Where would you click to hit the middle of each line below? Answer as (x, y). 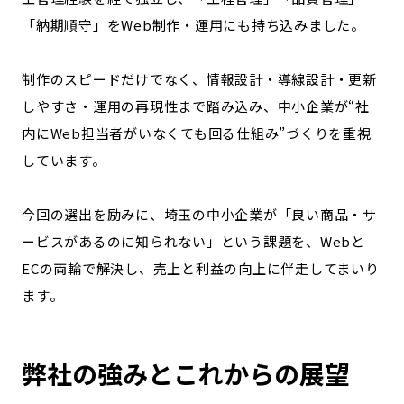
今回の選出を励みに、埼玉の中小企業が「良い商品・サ (199, 214)
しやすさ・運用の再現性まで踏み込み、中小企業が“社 (196, 106)
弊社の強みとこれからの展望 (186, 373)
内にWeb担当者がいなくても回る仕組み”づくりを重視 (197, 133)
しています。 (64, 160)
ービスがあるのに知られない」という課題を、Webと (193, 241)
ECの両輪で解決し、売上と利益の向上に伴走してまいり (201, 268)
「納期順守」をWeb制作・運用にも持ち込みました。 (193, 25)
